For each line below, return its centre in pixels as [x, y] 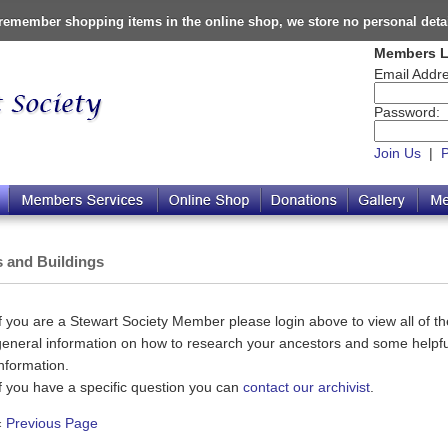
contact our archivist [306, 386]
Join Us [397, 153]
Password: [407, 112]
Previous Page [52, 422]
